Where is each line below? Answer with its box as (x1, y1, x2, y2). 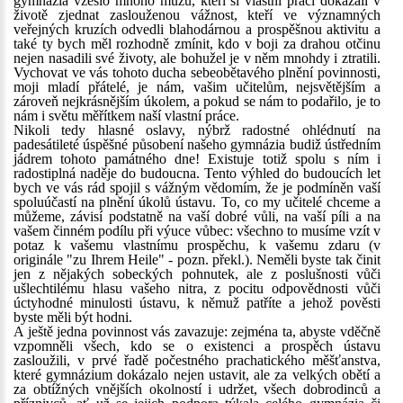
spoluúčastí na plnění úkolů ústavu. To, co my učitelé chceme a (13, 194, 381, 210)
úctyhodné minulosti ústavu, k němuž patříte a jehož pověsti (13, 295, 381, 310)
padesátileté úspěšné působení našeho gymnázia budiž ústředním (13, 137, 381, 152)
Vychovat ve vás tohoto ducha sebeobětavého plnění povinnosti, (13, 65, 381, 80)
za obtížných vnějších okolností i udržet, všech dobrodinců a (13, 381, 381, 397)
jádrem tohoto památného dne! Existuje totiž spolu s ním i (13, 151, 381, 166)
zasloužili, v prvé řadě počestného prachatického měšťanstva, (13, 353, 381, 368)
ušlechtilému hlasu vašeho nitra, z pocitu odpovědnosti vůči (13, 281, 381, 296)
